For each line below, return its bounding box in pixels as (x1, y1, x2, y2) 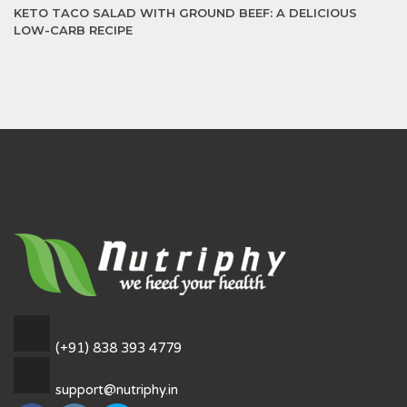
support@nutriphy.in (55, 381, 178, 398)
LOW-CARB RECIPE (14, 23, 133, 37)
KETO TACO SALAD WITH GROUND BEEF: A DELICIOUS (14, 5, 357, 20)
